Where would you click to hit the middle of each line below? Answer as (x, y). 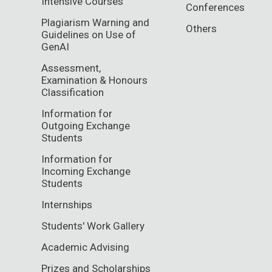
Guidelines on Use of (89, 34)
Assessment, (71, 68)
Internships (67, 204)
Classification (73, 92)
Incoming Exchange (86, 171)
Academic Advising (85, 247)
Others (201, 28)
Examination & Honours (94, 80)
